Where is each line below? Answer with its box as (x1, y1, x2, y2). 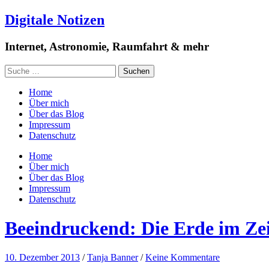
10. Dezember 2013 (5, 252, 80, 263)
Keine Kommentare (145, 252, 220, 263)
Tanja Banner (87, 252, 138, 263)
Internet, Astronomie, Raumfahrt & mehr (5, 40, 209, 53)
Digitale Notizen (5, 11, 104, 28)
